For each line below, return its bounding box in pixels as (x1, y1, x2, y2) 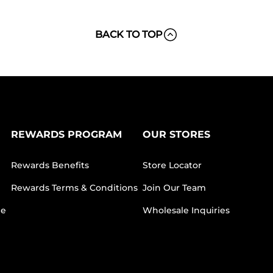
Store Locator (142, 160, 202, 171)
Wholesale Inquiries (142, 205, 230, 216)
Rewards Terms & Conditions (10, 182, 138, 194)
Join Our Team (142, 182, 206, 194)
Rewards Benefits (10, 160, 89, 171)
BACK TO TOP (95, 29, 163, 41)
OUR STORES (142, 129, 210, 141)
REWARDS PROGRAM (10, 129, 122, 141)
